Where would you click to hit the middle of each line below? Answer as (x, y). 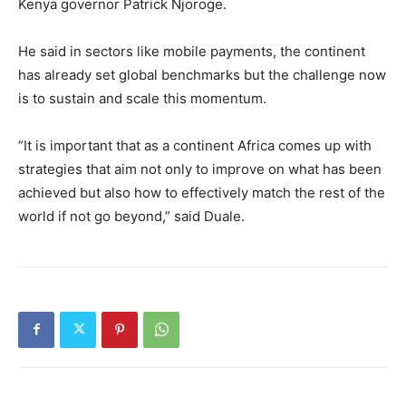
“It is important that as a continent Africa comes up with (195, 145)
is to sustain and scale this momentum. (142, 98)
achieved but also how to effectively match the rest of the (202, 192)
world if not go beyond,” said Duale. (131, 216)
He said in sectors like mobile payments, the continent (192, 51)
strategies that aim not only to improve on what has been (200, 169)
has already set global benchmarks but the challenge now (202, 74)
